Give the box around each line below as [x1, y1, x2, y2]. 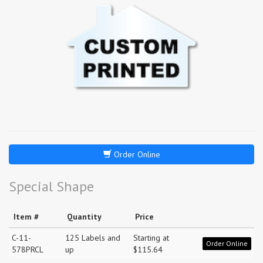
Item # [14, 211, 39, 222]
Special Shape [9, 177, 94, 195]
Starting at [133, 232, 169, 243]
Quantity [67, 211, 102, 222]
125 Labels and [65, 232, 120, 243]
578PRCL [12, 244, 43, 255]
